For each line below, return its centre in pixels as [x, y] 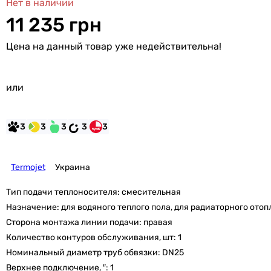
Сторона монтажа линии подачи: [75, 222]
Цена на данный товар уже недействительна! [114, 46]
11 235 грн [54, 25]
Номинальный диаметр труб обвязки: [84, 253]
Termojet [28, 167]
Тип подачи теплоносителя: [64, 192]
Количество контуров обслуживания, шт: [92, 237]
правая [158, 222]
